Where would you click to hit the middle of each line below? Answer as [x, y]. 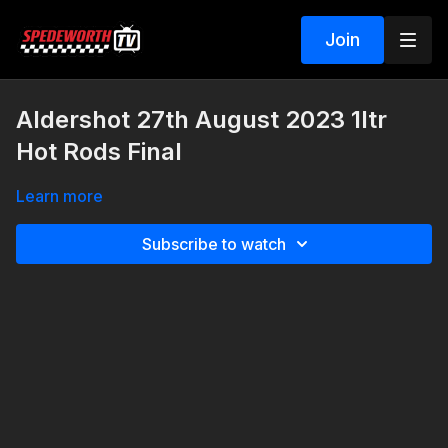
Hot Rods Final [99, 151]
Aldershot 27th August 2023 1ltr [201, 119]
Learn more [59, 196]
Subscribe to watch [214, 244]
